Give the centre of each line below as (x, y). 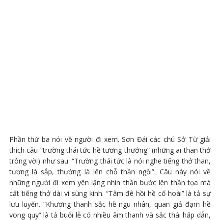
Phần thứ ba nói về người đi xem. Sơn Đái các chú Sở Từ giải (110, 139)
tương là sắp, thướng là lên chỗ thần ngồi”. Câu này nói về (110, 171)
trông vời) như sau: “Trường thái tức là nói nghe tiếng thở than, (110, 161)
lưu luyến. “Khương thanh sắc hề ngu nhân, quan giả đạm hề (110, 204)
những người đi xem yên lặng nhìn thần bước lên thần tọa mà (110, 182)
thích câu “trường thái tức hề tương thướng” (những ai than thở (110, 150)
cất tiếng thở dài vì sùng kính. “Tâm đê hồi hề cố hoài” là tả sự (110, 193)
